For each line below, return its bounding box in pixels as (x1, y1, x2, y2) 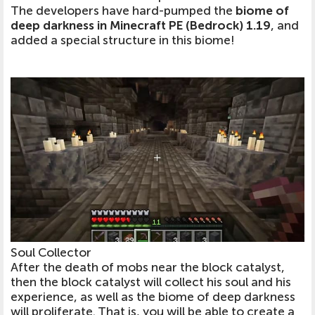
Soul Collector (11, 245, 91, 261)
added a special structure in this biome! (11, 32, 234, 48)
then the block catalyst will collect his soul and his (11, 275, 291, 290)
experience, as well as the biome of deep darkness (11, 290, 295, 305)
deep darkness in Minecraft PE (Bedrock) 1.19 (11, 18, 271, 33)
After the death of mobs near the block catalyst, (11, 260, 285, 276)
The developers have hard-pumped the (11, 3, 236, 18)
